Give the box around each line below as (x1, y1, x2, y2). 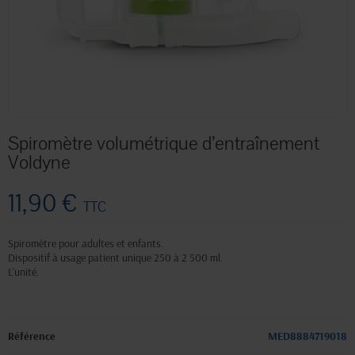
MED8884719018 (268, 329, 347, 344)
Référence (8, 329, 55, 344)
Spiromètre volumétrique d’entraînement (8, 131, 319, 157)
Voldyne (8, 150, 71, 176)
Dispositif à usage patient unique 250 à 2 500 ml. (8, 250, 223, 265)
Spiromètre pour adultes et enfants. (8, 236, 163, 251)
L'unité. (8, 265, 41, 280)
